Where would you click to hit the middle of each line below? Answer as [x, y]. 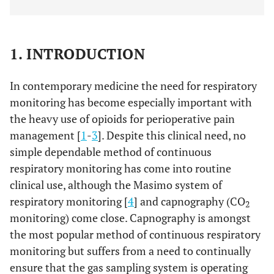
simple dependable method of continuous [111, 152]
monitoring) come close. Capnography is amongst [130, 218]
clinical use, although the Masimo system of [116, 185]
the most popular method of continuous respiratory [135, 234]
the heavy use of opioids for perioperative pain [122, 119]
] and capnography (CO [190, 201]
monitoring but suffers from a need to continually [130, 251]
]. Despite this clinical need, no [172, 135]
